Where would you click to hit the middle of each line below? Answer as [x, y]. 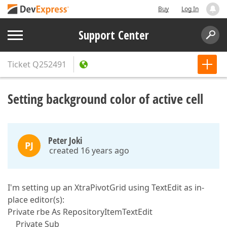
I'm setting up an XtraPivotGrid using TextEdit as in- [106, 187]
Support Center [113, 35]
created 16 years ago [89, 150]
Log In [190, 9]
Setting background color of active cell [105, 99]
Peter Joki [65, 140]
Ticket [19, 64]
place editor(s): [36, 200]
